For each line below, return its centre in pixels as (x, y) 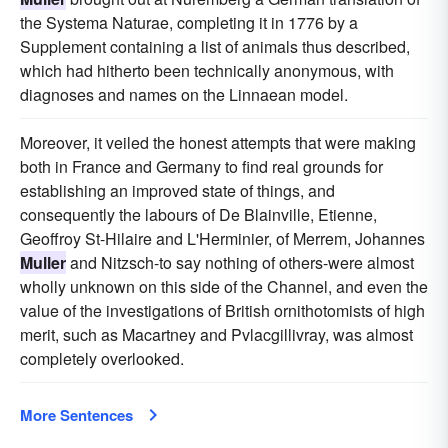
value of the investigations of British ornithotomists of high (222, 310)
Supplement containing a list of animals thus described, (215, 46)
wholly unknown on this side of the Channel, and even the (224, 286)
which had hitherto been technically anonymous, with (207, 70)
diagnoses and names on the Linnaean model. (184, 94)
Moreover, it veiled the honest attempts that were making (218, 142)
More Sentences (76, 415)
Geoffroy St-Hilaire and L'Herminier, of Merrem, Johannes (222, 238)
